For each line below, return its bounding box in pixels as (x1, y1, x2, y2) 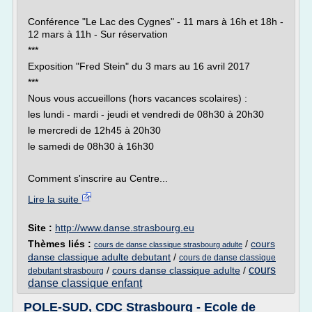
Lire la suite (28, 194, 81, 205)
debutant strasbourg (28, 266, 104, 276)
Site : (28, 222, 55, 233)
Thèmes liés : (28, 238, 94, 249)
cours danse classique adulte (112, 265, 240, 276)
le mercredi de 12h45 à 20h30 (28, 125, 161, 136)
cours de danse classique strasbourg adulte (94, 240, 242, 249)
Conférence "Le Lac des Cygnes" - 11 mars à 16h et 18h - (28, 16, 283, 27)
